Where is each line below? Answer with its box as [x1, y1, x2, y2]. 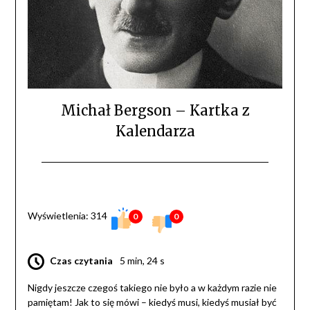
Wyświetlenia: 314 [27, 209, 109, 221]
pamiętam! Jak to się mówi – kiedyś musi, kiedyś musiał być [27, 296, 277, 309]
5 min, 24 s [119, 254, 165, 266]
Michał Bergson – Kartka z [60, 101, 250, 119]
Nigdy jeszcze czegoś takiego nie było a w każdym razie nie [27, 282, 277, 294]
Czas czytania [49, 254, 113, 266]
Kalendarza [115, 122, 195, 140]
